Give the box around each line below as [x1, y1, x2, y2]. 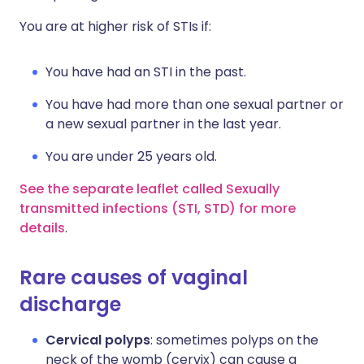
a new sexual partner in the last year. [45, 115, 281, 133]
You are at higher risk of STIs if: [19, 17, 211, 36]
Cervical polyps [45, 331, 150, 349]
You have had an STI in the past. [45, 63, 246, 81]
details [19, 219, 65, 237]
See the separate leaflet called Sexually [19, 180, 279, 198]
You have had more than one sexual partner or [45, 95, 344, 114]
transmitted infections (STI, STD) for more [19, 199, 296, 218]
